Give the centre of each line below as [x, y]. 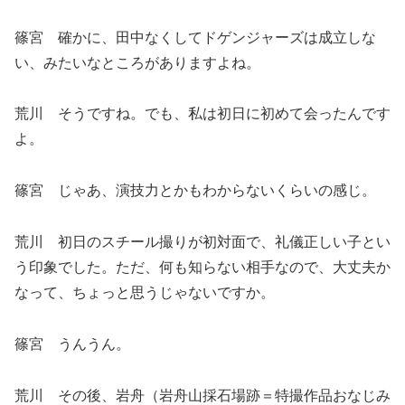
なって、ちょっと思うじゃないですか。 [145, 292]
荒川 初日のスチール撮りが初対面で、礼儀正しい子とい [202, 242]
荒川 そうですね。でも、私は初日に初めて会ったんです [202, 114]
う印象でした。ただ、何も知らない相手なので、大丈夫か [202, 267]
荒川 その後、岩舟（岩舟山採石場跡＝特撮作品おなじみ [202, 395]
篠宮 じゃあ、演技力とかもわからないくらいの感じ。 [195, 191]
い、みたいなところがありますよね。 [137, 62]
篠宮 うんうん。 [72, 344]
